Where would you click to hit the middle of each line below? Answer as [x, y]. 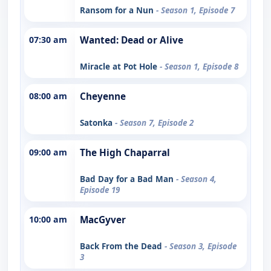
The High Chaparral [125, 152]
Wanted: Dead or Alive [132, 40]
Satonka [97, 122]
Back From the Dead [122, 246]
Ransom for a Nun [118, 10]
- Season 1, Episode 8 [199, 66]
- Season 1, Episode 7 [195, 10]
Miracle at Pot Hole [120, 66]
